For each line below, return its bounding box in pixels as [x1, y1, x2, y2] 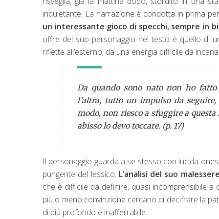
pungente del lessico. [43, 168, 119, 179]
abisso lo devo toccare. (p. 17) [77, 120, 184, 131]
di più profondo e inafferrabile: [43, 206, 147, 218]
